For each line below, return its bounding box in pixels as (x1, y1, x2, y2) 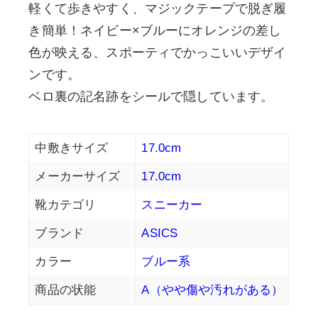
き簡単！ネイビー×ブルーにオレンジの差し (28, 23, 282, 38)
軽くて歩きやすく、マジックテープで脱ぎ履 (28, 1, 287, 16)
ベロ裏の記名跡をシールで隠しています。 (28, 89, 274, 104)
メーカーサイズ (35, 170, 121, 184)
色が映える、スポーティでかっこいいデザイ (28, 45, 287, 60)
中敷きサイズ (35, 141, 109, 155)
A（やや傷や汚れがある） (141, 283, 284, 297)
